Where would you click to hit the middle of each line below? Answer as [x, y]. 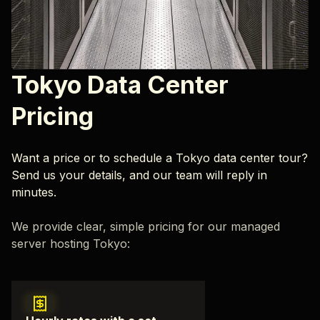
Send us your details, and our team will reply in [139, 175]
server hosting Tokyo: [71, 243]
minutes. [34, 192]
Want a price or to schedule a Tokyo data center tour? [160, 157]
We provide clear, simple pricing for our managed [146, 226]
